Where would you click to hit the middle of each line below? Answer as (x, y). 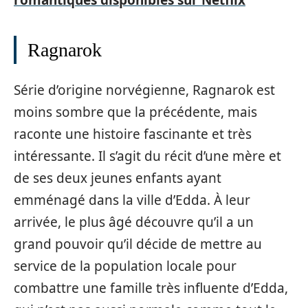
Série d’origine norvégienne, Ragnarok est (144, 90)
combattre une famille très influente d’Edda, (151, 288)
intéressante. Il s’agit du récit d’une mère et (147, 156)
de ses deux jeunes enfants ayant (118, 178)
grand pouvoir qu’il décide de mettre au (138, 244)
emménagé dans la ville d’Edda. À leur (132, 200)
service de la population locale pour (125, 266)
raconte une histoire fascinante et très (133, 134)
